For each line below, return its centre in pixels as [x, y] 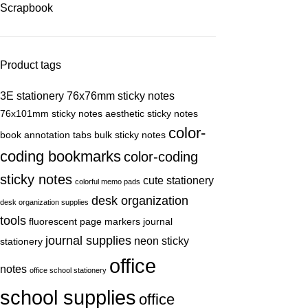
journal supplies [88, 240]
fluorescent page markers [85, 222]
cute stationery [178, 180]
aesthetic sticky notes [152, 114]
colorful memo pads [108, 181]
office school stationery [68, 270]
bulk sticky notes [130, 135]
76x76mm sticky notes [121, 96]
